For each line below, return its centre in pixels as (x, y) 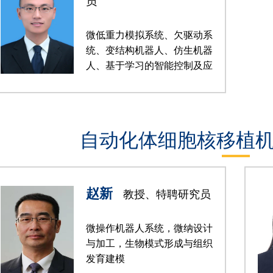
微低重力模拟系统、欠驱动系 (149, 35)
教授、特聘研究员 (165, 194)
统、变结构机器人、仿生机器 (149, 50)
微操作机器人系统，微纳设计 (149, 228)
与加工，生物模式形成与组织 (149, 243)
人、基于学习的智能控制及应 (149, 66)
